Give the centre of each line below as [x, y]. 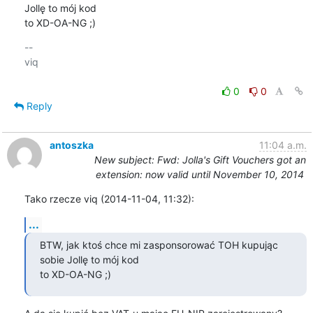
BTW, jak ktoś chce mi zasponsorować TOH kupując [159, 245]
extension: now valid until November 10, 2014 [200, 174]
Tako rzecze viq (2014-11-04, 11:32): [109, 198]
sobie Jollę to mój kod [89, 259]
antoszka [71, 145]
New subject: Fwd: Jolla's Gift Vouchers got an [200, 159]
